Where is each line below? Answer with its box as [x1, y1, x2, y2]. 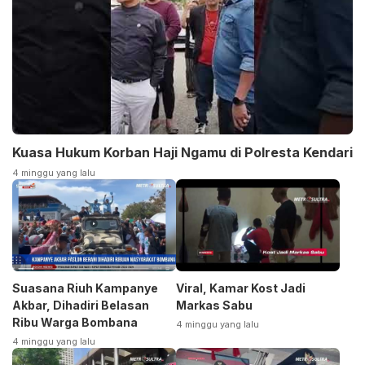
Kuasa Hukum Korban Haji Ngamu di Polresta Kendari [12, 144, 353, 161]
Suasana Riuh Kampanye [12, 280, 158, 295]
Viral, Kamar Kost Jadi [176, 280, 306, 295]
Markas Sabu [176, 297, 253, 312]
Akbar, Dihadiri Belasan [12, 297, 149, 312]
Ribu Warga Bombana [12, 314, 138, 329]
